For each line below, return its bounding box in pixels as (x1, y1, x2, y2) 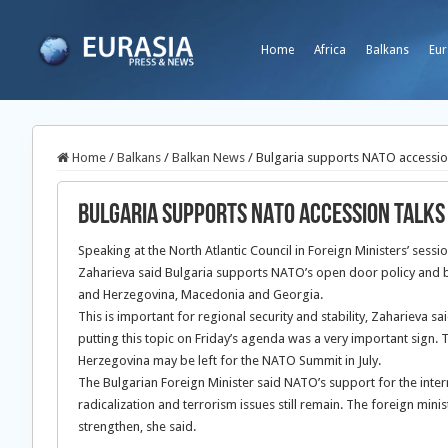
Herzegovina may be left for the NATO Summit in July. (78, 353, 381, 368)
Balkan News (172, 150, 245, 165)
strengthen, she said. (78, 419, 196, 434)
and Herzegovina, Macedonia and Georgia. (78, 287, 323, 302)
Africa (314, 43, 346, 57)
